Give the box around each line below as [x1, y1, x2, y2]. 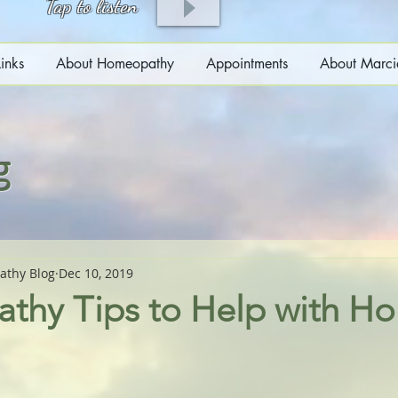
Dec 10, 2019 [59, 264, 133, 282]
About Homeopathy [55, 54, 174, 73]
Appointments [205, 54, 288, 73]
